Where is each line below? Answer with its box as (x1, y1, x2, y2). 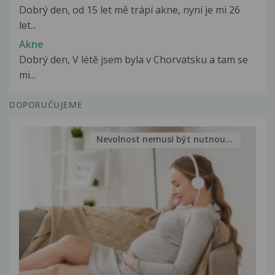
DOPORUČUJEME (9, 98, 83, 110)
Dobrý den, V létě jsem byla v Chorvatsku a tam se (19, 52, 248, 66)
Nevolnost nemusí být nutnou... (96, 133, 233, 145)
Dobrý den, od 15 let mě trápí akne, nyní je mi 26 (19, 3, 240, 17)
